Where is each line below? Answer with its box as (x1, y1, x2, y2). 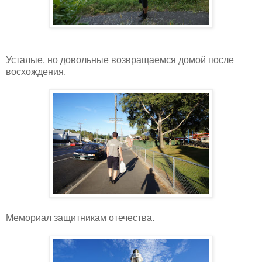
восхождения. (6, 66, 66, 77)
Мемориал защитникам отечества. (6, 212, 154, 223)
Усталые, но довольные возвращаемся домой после (6, 54, 234, 65)
